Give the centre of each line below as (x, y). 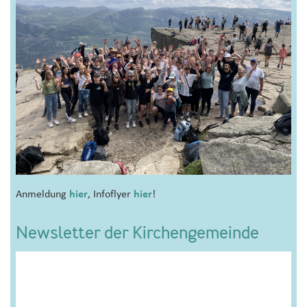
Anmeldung (42, 194)
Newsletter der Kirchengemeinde (137, 235)
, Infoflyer (111, 194)
